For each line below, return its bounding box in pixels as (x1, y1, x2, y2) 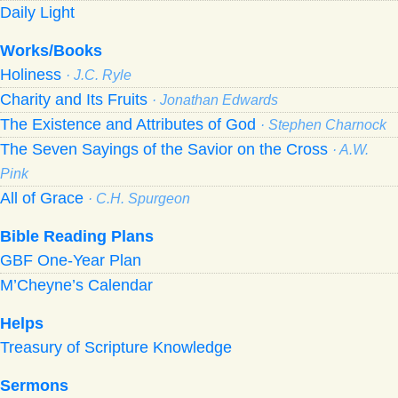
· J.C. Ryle (66, 67, 131, 83)
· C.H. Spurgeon (88, 190, 190, 206)
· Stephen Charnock (260, 116, 386, 132)
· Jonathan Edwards (152, 92, 278, 107)
